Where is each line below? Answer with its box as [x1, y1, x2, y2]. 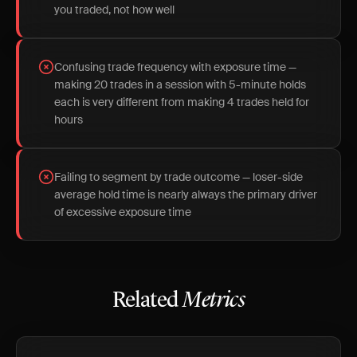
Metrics [182, 290, 245, 312]
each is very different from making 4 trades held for [54, 95, 309, 109]
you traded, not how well [54, 2, 175, 17]
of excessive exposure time [54, 205, 191, 219]
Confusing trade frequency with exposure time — [54, 60, 296, 74]
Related [112, 290, 183, 312]
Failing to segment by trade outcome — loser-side [54, 170, 303, 184]
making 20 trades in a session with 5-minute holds [54, 77, 306, 92]
